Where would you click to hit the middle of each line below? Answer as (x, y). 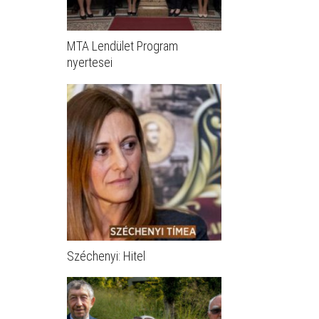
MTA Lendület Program (122, 46)
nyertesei (90, 63)
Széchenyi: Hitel (106, 256)
